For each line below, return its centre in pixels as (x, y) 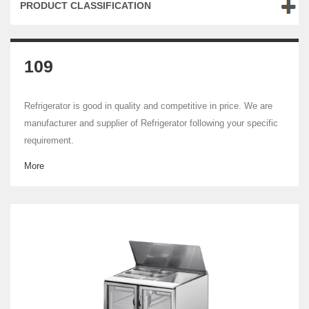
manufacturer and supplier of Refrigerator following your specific (151, 123)
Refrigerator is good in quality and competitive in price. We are (148, 106)
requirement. (49, 140)
